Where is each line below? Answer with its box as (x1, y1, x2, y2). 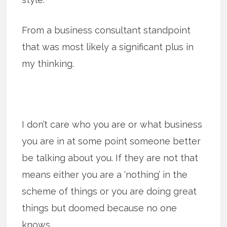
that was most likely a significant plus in (22, 41, 194, 52)
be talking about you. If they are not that (22, 152, 199, 163)
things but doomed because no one (22, 202, 177, 213)
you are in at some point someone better (22, 135, 201, 146)
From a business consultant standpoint (22, 24, 191, 35)
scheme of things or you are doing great (22, 185, 197, 197)
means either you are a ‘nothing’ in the (22, 169, 188, 180)
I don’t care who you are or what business (22, 119, 203, 130)
